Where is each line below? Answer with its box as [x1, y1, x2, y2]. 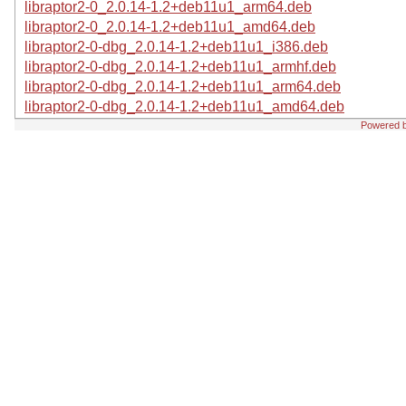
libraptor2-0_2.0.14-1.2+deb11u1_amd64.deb [24, 19, 315, 34]
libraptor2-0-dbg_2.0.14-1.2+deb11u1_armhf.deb [24, 59, 336, 74]
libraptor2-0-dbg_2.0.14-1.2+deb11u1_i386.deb [24, 39, 328, 54]
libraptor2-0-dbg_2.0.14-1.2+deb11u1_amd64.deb [24, 99, 344, 114]
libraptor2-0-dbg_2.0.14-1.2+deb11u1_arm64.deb [24, 79, 341, 94]
